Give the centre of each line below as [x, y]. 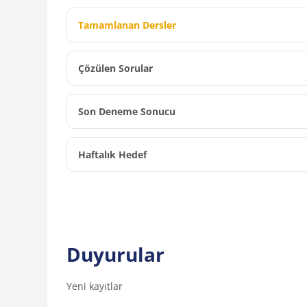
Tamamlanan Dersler [127, 25]
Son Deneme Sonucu [127, 112]
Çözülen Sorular [116, 69]
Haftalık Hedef [113, 155]
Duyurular [116, 255]
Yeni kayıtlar [95, 286]
